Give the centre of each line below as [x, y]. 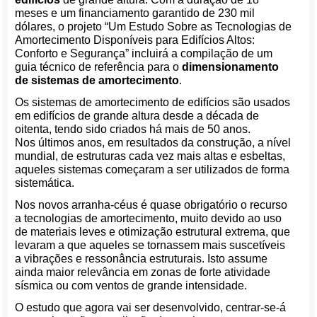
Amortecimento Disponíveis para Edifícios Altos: [135, 40]
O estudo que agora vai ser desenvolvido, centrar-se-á [151, 307]
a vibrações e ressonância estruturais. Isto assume [142, 259]
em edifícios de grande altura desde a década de [137, 116]
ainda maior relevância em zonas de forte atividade [143, 272]
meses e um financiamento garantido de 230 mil [135, 13]
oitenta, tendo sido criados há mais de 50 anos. [133, 129]
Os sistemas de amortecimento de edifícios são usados [153, 102]
